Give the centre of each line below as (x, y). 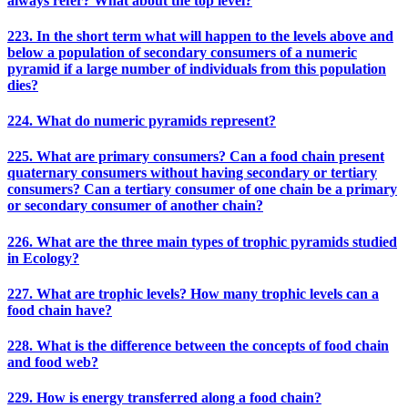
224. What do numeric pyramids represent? (142, 121)
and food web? (53, 362)
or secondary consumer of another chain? (135, 206)
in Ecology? (43, 258)
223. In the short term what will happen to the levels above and (200, 36)
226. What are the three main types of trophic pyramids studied (202, 241)
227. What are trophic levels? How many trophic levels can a (193, 293)
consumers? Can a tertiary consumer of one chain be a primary (202, 189)
